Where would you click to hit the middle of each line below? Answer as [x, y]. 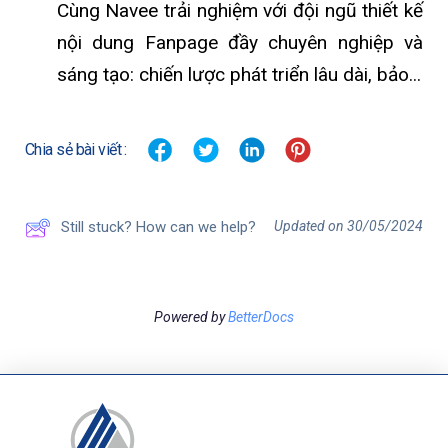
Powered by [191, 316]
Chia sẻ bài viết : [76, 149]
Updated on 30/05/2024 [348, 225]
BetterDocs [261, 316]
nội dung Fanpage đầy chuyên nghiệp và [239, 42]
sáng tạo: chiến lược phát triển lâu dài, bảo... [238, 74]
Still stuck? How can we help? [158, 227]
